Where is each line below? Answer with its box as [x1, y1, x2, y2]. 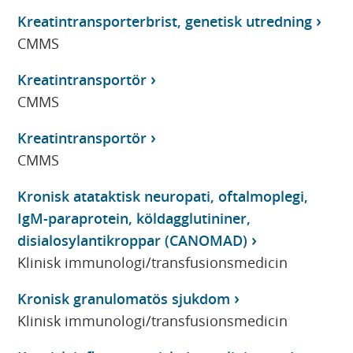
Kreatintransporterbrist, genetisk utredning [17, 11, 313, 31]
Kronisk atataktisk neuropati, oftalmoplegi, [17, 186, 309, 206]
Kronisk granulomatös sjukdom [17, 288, 231, 308]
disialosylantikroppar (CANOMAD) [17, 230, 248, 250]
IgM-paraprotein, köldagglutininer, [17, 208, 251, 228]
